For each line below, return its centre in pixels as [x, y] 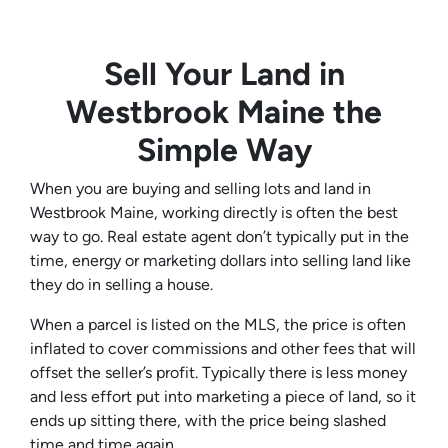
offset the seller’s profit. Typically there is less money [218, 373]
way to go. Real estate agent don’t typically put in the [219, 237]
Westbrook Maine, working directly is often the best [214, 213]
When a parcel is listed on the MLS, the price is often [218, 325]
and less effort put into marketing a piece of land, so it [223, 397]
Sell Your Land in [224, 74]
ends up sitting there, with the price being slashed [208, 421]
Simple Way [224, 150]
